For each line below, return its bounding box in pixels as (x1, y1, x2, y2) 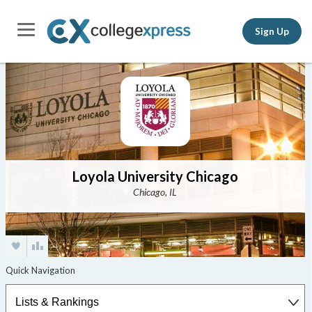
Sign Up (255, 25, 289, 37)
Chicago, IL (133, 186, 178, 198)
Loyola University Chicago (72, 168, 238, 185)
